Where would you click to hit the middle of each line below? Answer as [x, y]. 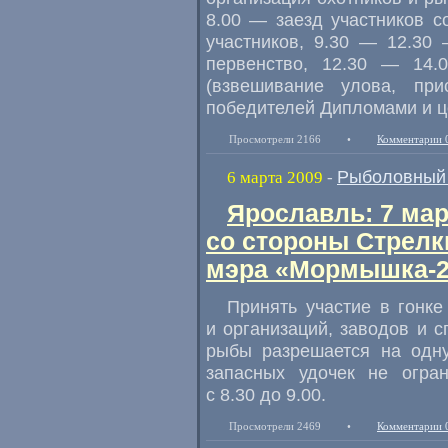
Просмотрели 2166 [275, 139]
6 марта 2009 [275, 177]
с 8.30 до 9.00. [266, 394]
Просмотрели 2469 [275, 426]
